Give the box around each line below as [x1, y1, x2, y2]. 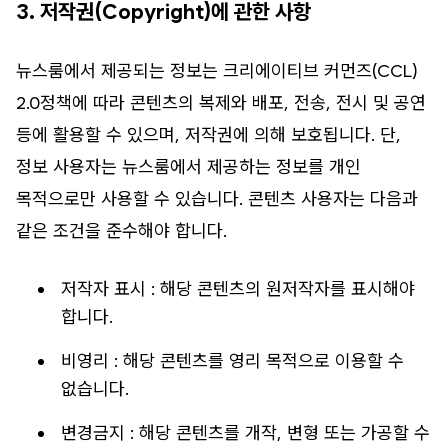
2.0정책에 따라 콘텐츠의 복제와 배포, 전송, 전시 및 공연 [16, 92, 426, 114]
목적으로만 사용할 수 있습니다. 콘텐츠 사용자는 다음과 [16, 188, 418, 210]
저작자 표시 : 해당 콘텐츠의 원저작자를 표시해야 [60, 278, 415, 300]
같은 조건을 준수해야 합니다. [16, 220, 227, 242]
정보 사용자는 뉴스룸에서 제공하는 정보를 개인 [16, 156, 361, 178]
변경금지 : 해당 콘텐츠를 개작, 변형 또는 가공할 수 [60, 422, 430, 444]
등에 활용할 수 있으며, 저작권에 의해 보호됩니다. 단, [16, 124, 401, 146]
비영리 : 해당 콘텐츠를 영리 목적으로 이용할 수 [60, 350, 404, 372]
